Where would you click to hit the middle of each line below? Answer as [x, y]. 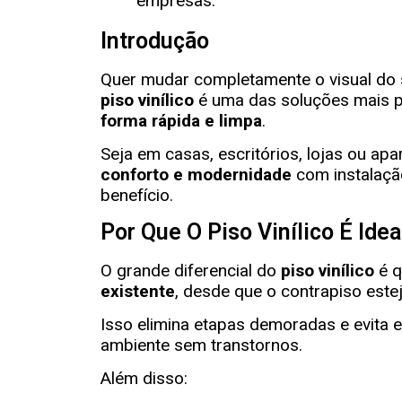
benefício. [137, 196]
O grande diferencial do [191, 270]
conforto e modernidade [196, 175]
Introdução [155, 40]
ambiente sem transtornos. [201, 345]
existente [138, 291]
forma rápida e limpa [181, 120]
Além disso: [144, 379]
